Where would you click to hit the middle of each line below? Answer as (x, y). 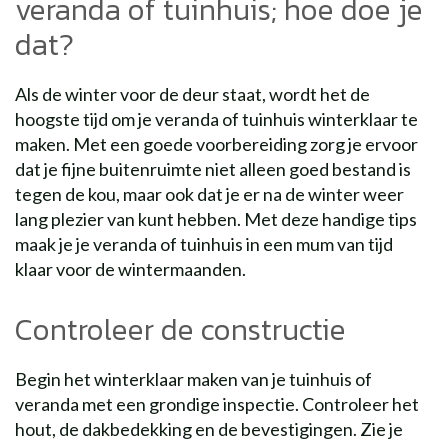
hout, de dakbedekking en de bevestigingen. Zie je (209, 429)
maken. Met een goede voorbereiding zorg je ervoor (216, 144)
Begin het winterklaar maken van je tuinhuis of (193, 379)
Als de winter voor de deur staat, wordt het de (192, 94)
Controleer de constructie (180, 329)
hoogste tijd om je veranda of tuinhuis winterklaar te (216, 119)
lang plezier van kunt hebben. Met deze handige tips (216, 219)
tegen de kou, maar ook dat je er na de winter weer (209, 194)
